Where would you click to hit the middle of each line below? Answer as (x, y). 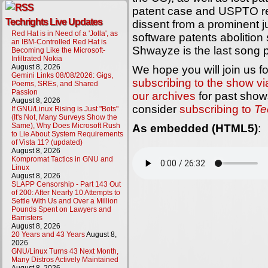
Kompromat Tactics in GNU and (62, 159)
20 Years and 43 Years (48, 234)
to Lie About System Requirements (67, 134)
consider (156, 109)
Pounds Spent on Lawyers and (61, 209)
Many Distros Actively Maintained (65, 260)
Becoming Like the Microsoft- (58, 50)
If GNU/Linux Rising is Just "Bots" (65, 109)
